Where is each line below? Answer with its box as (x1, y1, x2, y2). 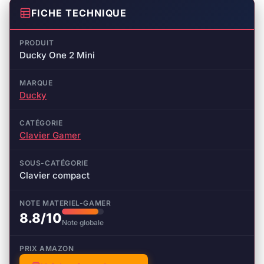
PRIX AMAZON (19, 243, 74, 253)
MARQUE (19, 78, 53, 87)
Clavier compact (19, 169, 90, 181)
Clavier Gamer (19, 129, 81, 141)
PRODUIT (19, 38, 54, 47)
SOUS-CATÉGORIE (19, 158, 88, 167)
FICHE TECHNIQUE (31, 6, 127, 19)
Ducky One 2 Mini (19, 49, 95, 61)
